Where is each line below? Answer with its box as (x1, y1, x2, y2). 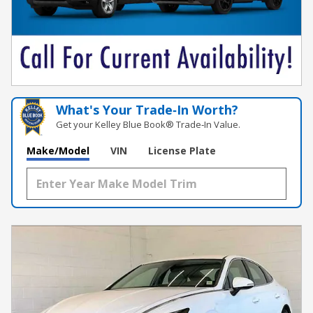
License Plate (148, 144, 216, 158)
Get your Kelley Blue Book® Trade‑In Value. (56, 118, 241, 131)
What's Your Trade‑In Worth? (56, 101, 239, 119)
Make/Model (27, 144, 89, 158)
